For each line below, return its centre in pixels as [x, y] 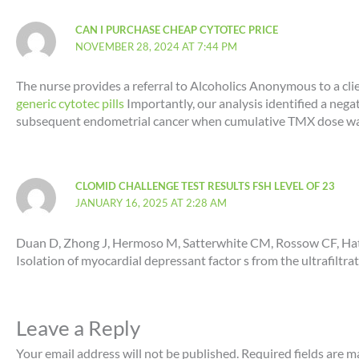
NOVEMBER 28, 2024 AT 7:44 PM [157, 46]
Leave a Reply [78, 327]
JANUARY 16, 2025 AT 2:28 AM [151, 203]
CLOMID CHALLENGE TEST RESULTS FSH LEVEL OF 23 [206, 186]
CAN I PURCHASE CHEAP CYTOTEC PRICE [177, 29]
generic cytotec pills [70, 103]
